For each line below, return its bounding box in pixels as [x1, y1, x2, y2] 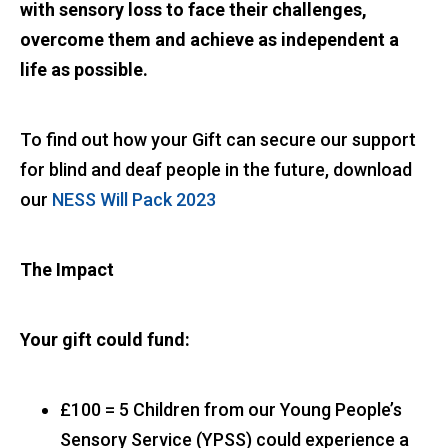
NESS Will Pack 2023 [52, 189, 216, 211]
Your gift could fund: [20, 329, 190, 351]
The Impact [20, 259, 114, 281]
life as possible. [20, 59, 148, 81]
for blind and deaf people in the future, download [20, 159, 412, 181]
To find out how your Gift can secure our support [20, 129, 416, 151]
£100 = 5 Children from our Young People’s [60, 399, 402, 421]
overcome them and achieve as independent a [20, 29, 399, 51]
